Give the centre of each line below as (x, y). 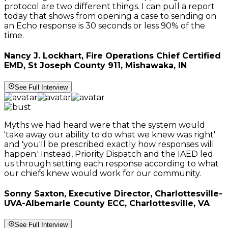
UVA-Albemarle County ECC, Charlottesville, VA (107, 203)
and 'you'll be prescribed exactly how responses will (109, 144)
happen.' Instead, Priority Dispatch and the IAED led (109, 154)
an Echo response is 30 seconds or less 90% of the (105, 25)
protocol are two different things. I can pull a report (109, 6)
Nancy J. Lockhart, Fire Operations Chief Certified (112, 56)
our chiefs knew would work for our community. (103, 173)
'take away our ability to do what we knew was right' (110, 134)
